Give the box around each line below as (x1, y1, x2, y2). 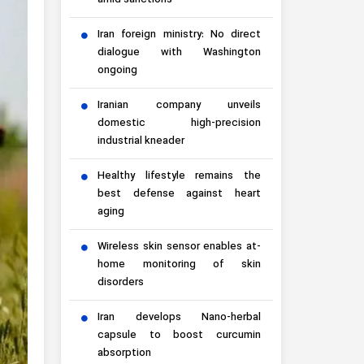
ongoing (97, 63, 137, 79)
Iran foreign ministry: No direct (97, 27, 261, 43)
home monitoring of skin (97, 257, 261, 273)
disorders (97, 275, 144, 291)
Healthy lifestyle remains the (97, 168, 261, 184)
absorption (97, 345, 151, 362)
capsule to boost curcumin (97, 327, 261, 344)
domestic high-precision (97, 115, 261, 132)
